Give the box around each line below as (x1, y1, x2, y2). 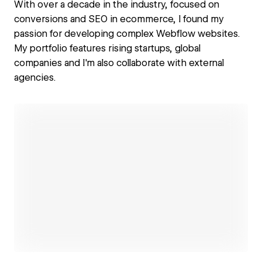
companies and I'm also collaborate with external (14, 57, 224, 68)
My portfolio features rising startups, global (14, 43, 201, 54)
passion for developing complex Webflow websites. (14, 28, 240, 39)
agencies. (14, 72, 56, 83)
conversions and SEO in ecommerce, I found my (14, 13, 224, 25)
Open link (105, 173, 147, 184)
